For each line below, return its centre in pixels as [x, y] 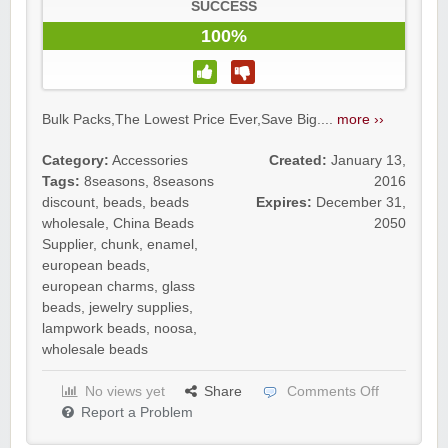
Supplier [67, 244]
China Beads [153, 223]
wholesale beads [95, 349]
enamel [170, 244]
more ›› [360, 119]
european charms [98, 286]
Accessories [150, 160]
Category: [75, 160]
